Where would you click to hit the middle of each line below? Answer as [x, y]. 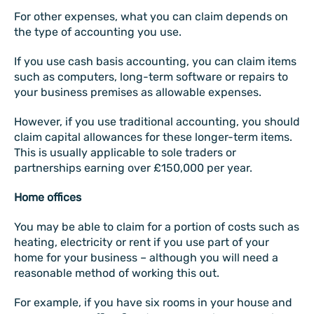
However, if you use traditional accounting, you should [157, 122]
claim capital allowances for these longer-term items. [153, 137]
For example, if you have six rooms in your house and [153, 302]
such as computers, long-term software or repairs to [151, 77]
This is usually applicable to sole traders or [125, 152]
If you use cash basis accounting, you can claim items [155, 61]
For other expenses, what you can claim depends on [151, 16]
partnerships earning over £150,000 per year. [133, 168]
